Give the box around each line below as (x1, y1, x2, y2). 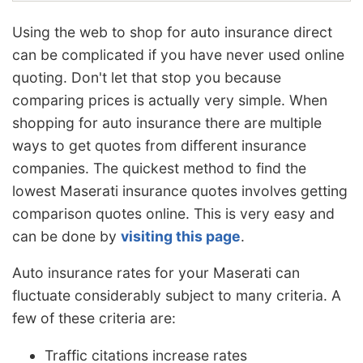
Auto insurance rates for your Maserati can (12, 264, 300, 282)
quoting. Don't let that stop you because (12, 68, 281, 86)
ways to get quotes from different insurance (12, 136, 306, 154)
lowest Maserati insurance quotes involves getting (12, 181, 348, 199)
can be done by (12, 227, 121, 245)
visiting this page (121, 227, 241, 245)
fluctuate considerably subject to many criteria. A (12, 287, 341, 305)
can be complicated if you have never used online (12, 45, 344, 63)
